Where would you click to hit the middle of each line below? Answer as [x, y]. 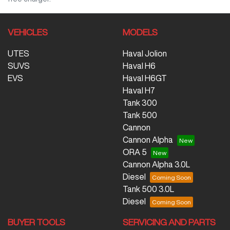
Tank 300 [140, 102]
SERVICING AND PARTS [169, 222]
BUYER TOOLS [36, 222]
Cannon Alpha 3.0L [156, 164]
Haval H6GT [145, 78]
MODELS [140, 32]
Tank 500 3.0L [148, 189]
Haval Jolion [145, 53]
